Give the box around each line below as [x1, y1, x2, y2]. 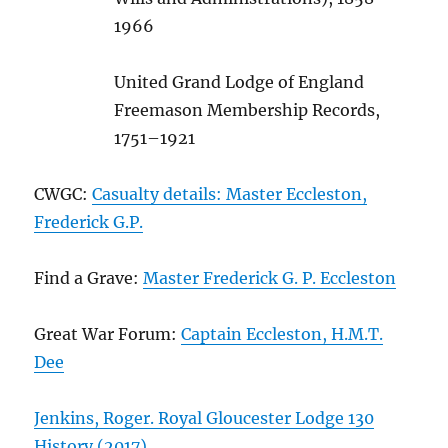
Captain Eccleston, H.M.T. [181, 324, 384, 345]
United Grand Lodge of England [114, 72, 365, 93]
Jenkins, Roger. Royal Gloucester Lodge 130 [34, 408, 375, 429]
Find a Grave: [34, 268, 144, 289]
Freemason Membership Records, [114, 100, 381, 121]
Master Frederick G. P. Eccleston [143, 268, 397, 289]
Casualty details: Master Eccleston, [92, 184, 368, 205]
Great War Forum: [34, 324, 182, 345]
